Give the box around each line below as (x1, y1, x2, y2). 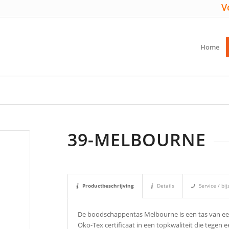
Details (157, 182, 175, 190)
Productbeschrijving (82, 182, 134, 190)
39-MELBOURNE (67, 128, 207, 151)
